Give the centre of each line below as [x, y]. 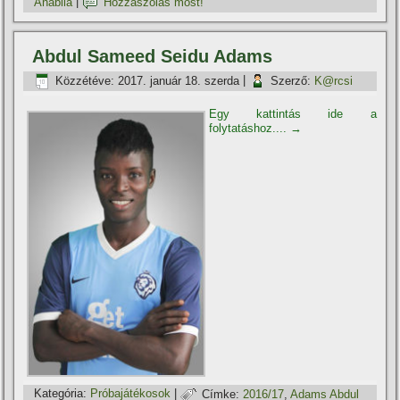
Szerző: [291, 80]
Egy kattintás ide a [293, 114]
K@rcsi [334, 80]
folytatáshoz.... [250, 129]
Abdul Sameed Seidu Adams [153, 57]
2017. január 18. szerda [179, 80]
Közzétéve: [85, 80]
